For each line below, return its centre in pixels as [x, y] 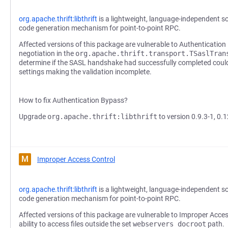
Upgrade [33, 117]
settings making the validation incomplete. [85, 72]
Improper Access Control [76, 159]
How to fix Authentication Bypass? [73, 100]
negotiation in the [47, 53]
